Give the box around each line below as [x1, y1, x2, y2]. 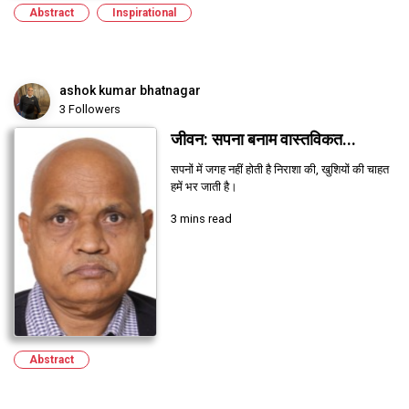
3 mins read [170, 211, 232, 225]
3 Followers [59, 101, 121, 116]
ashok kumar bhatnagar [59, 82, 201, 98]
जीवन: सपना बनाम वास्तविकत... [170, 130, 356, 149]
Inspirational [112, 5, 176, 19]
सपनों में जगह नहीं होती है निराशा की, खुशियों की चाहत [170, 162, 389, 176]
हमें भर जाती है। [170, 179, 237, 194]
